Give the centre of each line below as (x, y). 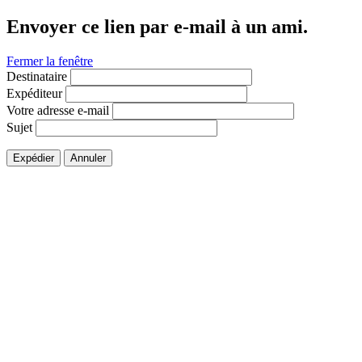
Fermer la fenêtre (50, 61)
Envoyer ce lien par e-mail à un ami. (157, 26)
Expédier (34, 158)
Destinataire (37, 76)
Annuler (88, 158)
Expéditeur (34, 93)
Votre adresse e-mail (58, 110)
